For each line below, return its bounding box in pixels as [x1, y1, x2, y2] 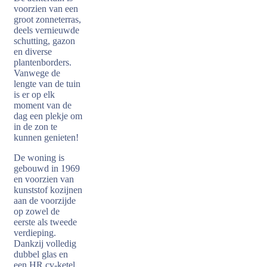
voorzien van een [14, 4, 78, 14]
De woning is [14, 153, 64, 163]
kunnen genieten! [14, 132, 79, 142]
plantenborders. [14, 57, 72, 67]
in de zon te [14, 122, 57, 132]
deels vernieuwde [14, 25, 79, 35]
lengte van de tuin [14, 79, 80, 89]
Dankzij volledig [14, 238, 76, 249]
